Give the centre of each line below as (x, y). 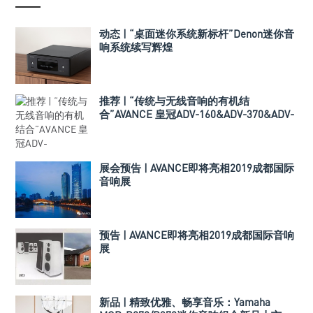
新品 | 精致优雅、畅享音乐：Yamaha (185, 302)
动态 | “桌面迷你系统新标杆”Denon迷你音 (197, 34)
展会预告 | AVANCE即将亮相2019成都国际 (197, 168)
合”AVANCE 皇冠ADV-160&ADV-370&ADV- (197, 114)
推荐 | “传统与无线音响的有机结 (174, 101)
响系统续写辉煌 (136, 47)
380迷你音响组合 (139, 128)
